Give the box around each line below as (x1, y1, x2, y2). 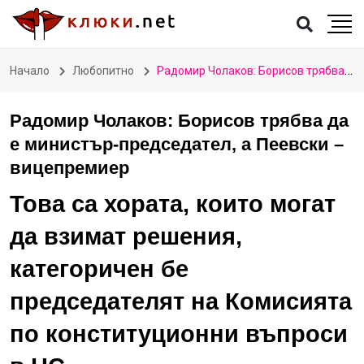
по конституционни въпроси (10, 321, 348, 347)
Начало (10, 64, 50, 77)
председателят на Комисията (10, 288, 352, 314)
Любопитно (72, 64, 134, 77)
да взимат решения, (10, 223, 242, 249)
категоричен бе (10, 256, 188, 282)
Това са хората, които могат (10, 191, 336, 217)
